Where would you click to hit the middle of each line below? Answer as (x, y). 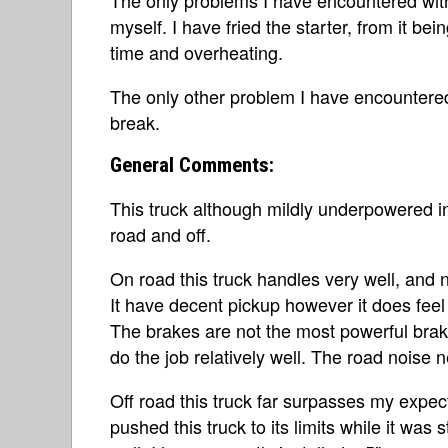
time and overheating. (196, 51)
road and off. (160, 233)
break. (135, 121)
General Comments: (192, 164)
